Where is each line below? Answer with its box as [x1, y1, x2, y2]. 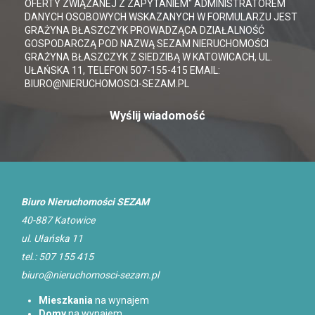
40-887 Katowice [21, 214, 95, 226]
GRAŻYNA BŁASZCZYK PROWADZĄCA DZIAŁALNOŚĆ [25, 25, 264, 37]
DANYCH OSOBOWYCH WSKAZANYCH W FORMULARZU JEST [25, 11, 297, 23]
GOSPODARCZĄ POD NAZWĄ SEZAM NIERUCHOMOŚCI [25, 38, 269, 50]
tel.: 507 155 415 [21, 251, 94, 263]
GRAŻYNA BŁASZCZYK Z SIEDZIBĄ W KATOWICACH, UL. [25, 51, 272, 63]
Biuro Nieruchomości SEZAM [21, 196, 149, 208]
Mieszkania [39, 295, 93, 307]
